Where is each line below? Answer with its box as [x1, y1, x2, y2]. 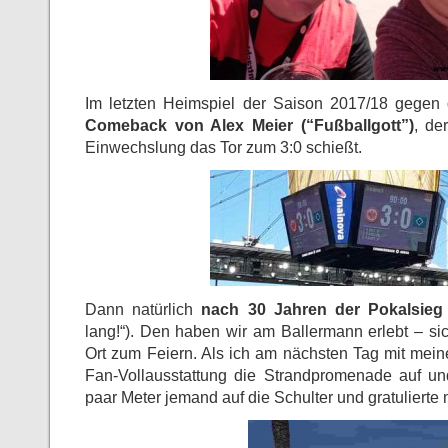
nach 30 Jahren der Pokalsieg [201, 300, 444, 319]
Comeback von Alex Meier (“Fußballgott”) [85, 116, 414, 135]
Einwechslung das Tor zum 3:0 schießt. [85, 138, 362, 157]
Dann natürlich [85, 300, 202, 319]
